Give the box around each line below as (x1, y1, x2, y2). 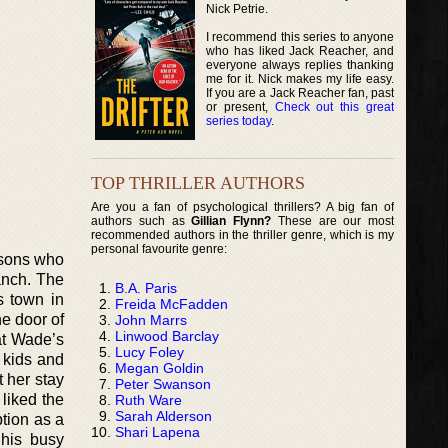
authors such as (91, 213, 192, 228)
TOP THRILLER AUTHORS (91, 172, 305, 193)
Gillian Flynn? (191, 213, 272, 228)
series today (206, 113, 271, 128)
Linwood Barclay (115, 327, 219, 344)
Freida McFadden (115, 295, 228, 312)
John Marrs (115, 311, 187, 328)
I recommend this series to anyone (206, 29, 395, 44)
